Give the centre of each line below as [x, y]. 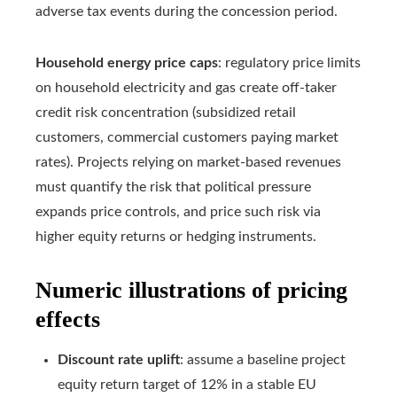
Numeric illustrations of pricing [191, 291]
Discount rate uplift [119, 360]
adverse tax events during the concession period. [187, 12]
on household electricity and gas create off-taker [186, 88]
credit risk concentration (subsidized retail [166, 113]
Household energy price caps [127, 63]
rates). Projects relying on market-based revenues [188, 163]
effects [68, 320]
